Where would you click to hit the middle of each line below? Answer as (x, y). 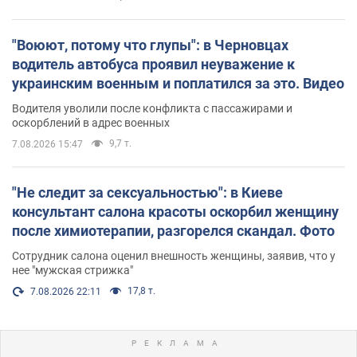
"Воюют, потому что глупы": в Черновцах (150, 45)
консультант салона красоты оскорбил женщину (175, 211)
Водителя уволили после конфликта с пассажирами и (152, 108)
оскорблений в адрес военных (91, 122)
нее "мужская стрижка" (73, 270)
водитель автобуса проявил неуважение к (153, 64)
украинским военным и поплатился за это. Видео (178, 83)
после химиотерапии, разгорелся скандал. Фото (173, 230)
